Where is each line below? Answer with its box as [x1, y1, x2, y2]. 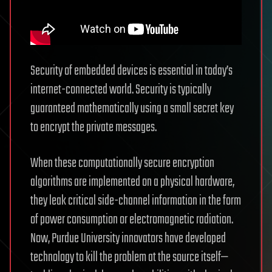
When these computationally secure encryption [30, 153, 214, 174]
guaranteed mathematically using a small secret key [30, 98, 234, 119]
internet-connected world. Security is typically [30, 80, 211, 100]
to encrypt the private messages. [30, 117, 157, 138]
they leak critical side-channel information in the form [30, 191, 241, 211]
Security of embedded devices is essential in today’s [30, 61, 233, 81]
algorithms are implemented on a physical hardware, [30, 172, 234, 192]
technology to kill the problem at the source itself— [30, 247, 228, 268]
